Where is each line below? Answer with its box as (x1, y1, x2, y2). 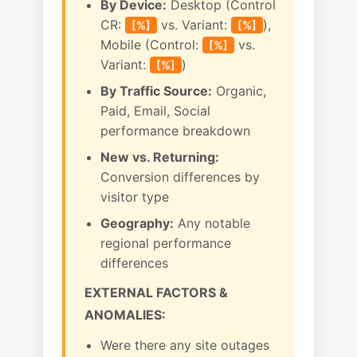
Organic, (212, 83, 266, 99)
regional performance (100, 235, 231, 251)
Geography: (100, 215, 174, 231)
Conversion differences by (100, 169, 260, 185)
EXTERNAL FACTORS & (84, 284, 228, 300)
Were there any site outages (100, 337, 269, 353)
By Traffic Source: (100, 83, 212, 99)
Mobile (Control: (100, 37, 202, 53)
